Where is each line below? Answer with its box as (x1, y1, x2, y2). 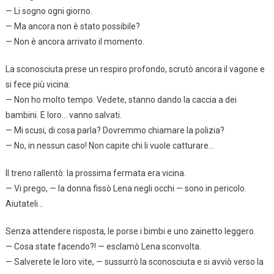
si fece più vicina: (5, 79, 70, 89)
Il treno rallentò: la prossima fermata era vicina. (5, 168, 186, 178)
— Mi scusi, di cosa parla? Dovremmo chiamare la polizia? (5, 125, 224, 135)
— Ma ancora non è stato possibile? (5, 21, 140, 31)
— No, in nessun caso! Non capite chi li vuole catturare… (5, 140, 214, 150)
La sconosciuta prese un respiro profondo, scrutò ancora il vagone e (5, 64, 265, 74)
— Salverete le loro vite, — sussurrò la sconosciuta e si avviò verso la (5, 256, 264, 267)
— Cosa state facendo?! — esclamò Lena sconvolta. (5, 241, 201, 251)
